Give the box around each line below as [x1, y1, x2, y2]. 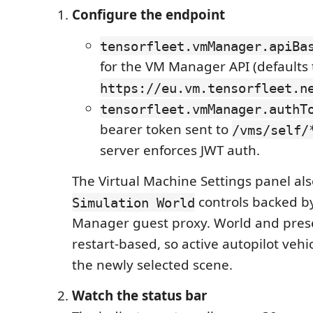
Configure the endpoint [72, 6, 225, 24]
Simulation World [72, 194, 195, 210]
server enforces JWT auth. [100, 141, 260, 160]
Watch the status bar [72, 286, 208, 305]
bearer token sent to [100, 120, 232, 139]
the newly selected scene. [72, 256, 233, 275]
